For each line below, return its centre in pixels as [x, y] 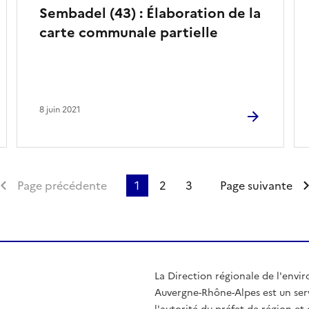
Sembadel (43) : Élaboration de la [150, 13]
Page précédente [62, 185]
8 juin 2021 [60, 109]
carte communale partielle [128, 32]
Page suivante [256, 185]
